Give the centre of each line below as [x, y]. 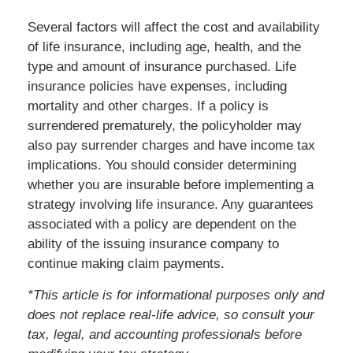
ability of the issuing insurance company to [153, 244]
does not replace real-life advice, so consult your [171, 315]
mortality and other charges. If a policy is [148, 106]
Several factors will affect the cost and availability [174, 27]
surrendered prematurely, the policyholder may [165, 126]
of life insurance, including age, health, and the [164, 47]
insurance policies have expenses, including [157, 86]
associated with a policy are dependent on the [162, 224]
